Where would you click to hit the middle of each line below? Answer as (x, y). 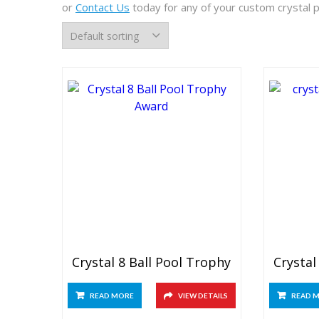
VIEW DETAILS (203, 296)
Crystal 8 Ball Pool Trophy (152, 262)
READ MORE (112, 296)
